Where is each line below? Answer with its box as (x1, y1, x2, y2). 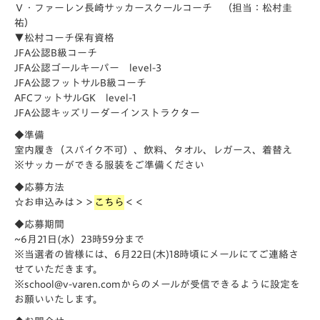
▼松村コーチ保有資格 (14, 33, 114, 43)
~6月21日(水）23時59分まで (14, 234, 144, 244)
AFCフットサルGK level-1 (14, 93, 136, 103)
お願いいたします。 (14, 294, 103, 304)
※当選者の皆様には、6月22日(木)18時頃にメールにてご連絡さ (14, 249, 299, 259)
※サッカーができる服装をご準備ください (14, 160, 204, 170)
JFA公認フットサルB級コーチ (14, 78, 146, 88)
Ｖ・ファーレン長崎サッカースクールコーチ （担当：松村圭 (14, 3, 292, 13)
